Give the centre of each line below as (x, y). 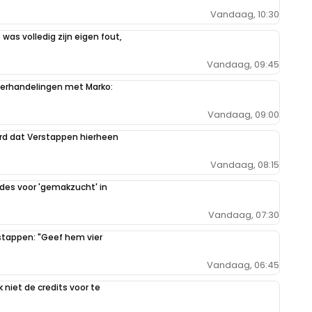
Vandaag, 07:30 (244, 214)
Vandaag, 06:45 (243, 265)
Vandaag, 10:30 (245, 14)
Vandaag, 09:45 (243, 64)
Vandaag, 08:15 (245, 164)
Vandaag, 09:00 (243, 114)
